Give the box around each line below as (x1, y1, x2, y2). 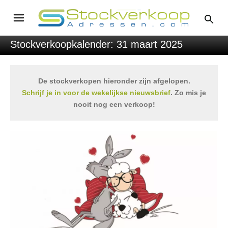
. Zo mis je (170, 89, 206, 97)
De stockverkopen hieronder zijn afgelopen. (38, 77, 190, 85)
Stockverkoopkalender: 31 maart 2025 (10, 39, 183, 50)
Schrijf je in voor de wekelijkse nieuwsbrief (22, 89, 170, 97)
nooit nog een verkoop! (73, 100, 155, 108)
